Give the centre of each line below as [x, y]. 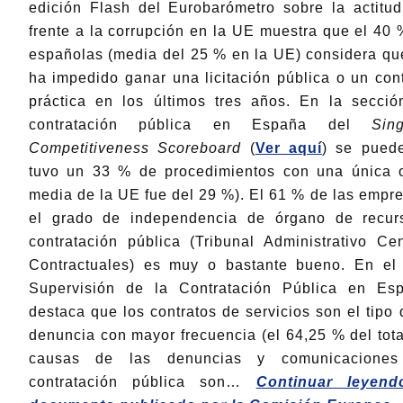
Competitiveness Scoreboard [135, 148]
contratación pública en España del [200, 125]
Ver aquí [288, 148]
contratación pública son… [142, 382]
